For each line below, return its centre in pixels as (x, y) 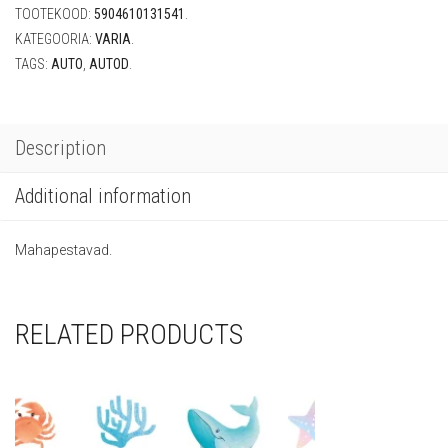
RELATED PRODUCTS (129, 334)
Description (60, 147)
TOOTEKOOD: (54, 13)
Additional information (103, 195)
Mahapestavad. (63, 249)
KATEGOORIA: (55, 38)
